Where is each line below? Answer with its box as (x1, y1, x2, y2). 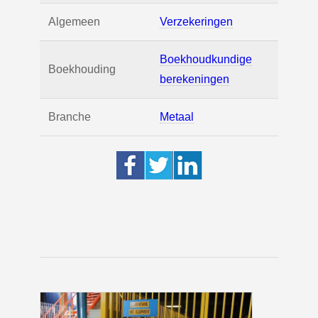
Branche (48, 111, 91, 123)
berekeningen (160, 73, 229, 85)
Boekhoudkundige (160, 53, 252, 65)
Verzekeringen (160, 16, 233, 28)
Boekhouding (48, 63, 116, 75)
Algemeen (48, 16, 100, 28)
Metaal (160, 111, 194, 123)
